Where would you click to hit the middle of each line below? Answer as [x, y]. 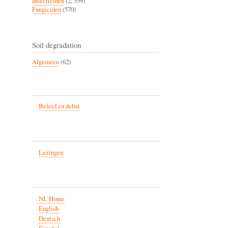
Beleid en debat [59, 106]
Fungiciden [47, 9]
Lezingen [51, 153]
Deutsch [49, 218]
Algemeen [46, 62]
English [48, 209]
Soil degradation [56, 45]
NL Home [51, 198]
